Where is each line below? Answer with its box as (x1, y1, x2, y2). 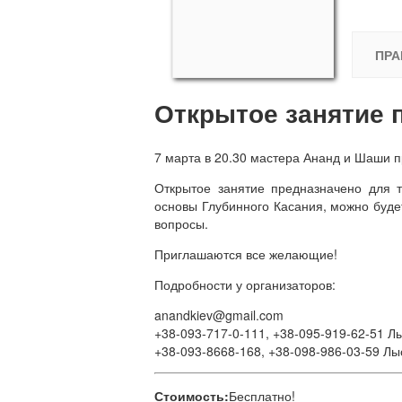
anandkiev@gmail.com (154, 305, 284, 324)
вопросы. (154, 214, 208, 232)
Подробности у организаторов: (154, 275, 336, 293)
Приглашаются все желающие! (154, 244, 337, 263)
